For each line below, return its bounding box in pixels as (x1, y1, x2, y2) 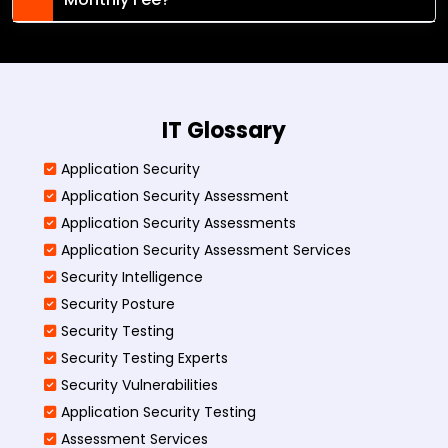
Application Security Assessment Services (61, 239, 351, 260)
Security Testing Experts (61, 347, 228, 368)
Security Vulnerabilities (61, 374, 218, 395)
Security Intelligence (61, 266, 203, 287)
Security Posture (61, 293, 175, 314)
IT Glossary (162, 114, 286, 146)
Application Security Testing (61, 401, 256, 422)
